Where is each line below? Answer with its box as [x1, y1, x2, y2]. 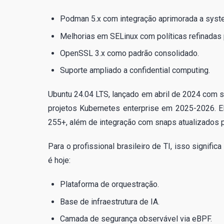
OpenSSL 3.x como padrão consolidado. [60, 48, 199, 58]
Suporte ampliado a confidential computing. [60, 65, 210, 75]
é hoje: [48, 155, 70, 165]
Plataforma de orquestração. [60, 179, 159, 189]
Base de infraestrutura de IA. [60, 196, 159, 206]
